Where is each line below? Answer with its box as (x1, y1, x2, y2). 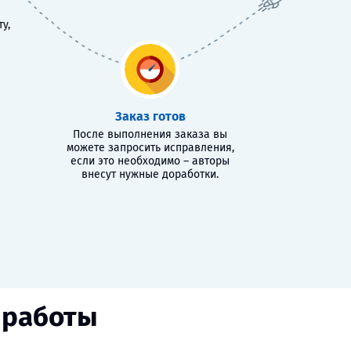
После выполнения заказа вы (73, 128, 228, 141)
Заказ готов (114, 109, 186, 124)
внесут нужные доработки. (81, 168, 219, 181)
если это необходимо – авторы (71, 154, 230, 168)
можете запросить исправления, (66, 141, 234, 154)
